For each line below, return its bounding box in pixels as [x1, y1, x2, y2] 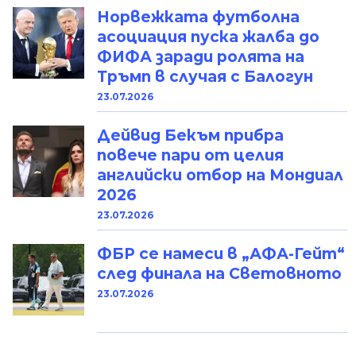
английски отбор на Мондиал [97, 166, 343, 185]
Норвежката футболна [97, 8, 300, 27]
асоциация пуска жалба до [97, 28, 319, 47]
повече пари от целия [97, 146, 284, 165]
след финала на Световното [97, 265, 342, 284]
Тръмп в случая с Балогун [97, 68, 313, 87]
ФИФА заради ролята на [97, 48, 304, 67]
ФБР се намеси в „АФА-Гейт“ [97, 245, 345, 264]
